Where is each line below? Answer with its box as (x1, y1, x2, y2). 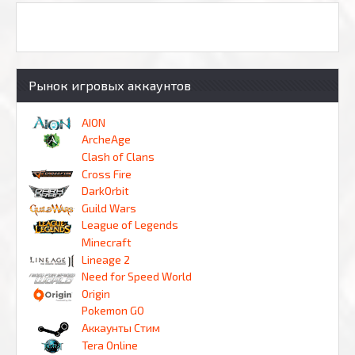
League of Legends (82, 218, 178, 232)
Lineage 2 (82, 252, 130, 266)
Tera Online (82, 338, 138, 352)
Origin (82, 286, 110, 300)
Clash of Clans (82, 149, 155, 163)
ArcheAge (82, 132, 131, 147)
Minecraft (82, 235, 132, 249)
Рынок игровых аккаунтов (29, 77, 191, 93)
